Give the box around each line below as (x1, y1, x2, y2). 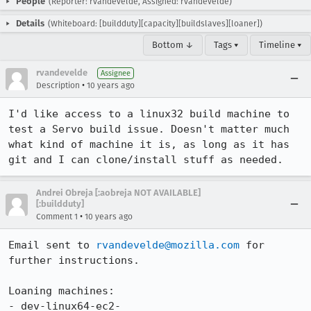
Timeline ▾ (259, 40, 302, 50)
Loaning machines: (8, 285, 121, 297)
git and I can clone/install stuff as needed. (8, 153, 283, 166)
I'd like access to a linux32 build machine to (8, 108, 289, 120)
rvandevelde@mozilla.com (96, 239, 239, 251)
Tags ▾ (214, 40, 239, 50)
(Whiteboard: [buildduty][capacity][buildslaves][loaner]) (48, 19, 262, 28)
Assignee (101, 69, 131, 78)
